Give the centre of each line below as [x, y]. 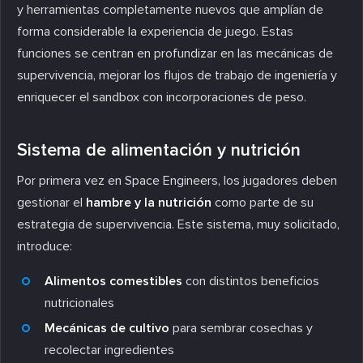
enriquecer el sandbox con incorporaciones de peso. [162, 97]
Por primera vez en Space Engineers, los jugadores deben [177, 180]
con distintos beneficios [251, 281]
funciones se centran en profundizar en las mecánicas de [175, 53]
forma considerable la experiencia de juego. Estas [155, 31]
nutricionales [79, 303]
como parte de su [263, 202]
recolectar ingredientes [109, 350]
